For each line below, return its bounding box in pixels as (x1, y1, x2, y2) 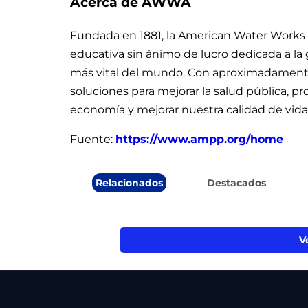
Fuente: (70, 132, 115, 146)
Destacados (207, 176, 267, 189)
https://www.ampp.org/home (115, 132, 283, 146)
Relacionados (96, 176, 164, 189)
